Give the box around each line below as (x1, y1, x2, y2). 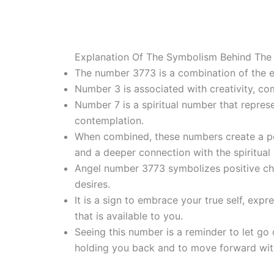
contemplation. (75, 114, 144, 127)
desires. (75, 178, 110, 191)
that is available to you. (75, 210, 183, 223)
